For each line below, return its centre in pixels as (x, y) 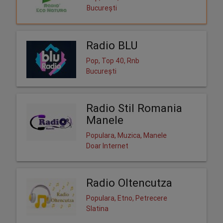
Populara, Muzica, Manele (126, 135)
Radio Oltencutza (129, 183)
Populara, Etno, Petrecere (126, 198)
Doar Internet (107, 146)
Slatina (97, 208)
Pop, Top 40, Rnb (112, 60)
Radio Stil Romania (134, 108)
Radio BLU (111, 45)
